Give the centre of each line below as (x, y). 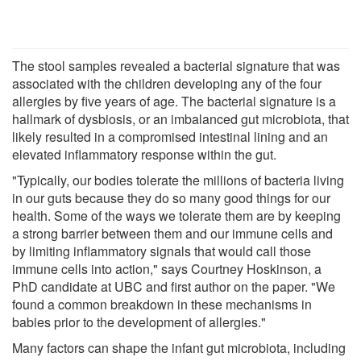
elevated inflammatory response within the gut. (144, 154)
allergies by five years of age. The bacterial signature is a (174, 101)
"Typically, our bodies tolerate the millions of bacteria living (178, 180)
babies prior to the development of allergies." (139, 322)
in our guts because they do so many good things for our (171, 197)
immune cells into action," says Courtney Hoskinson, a (167, 268)
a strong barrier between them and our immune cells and (172, 233)
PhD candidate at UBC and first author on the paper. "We (174, 286)
